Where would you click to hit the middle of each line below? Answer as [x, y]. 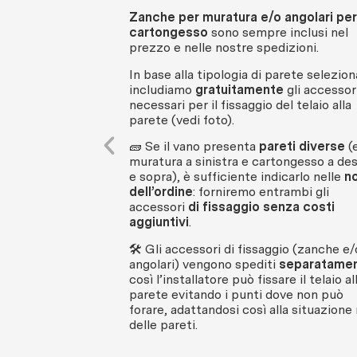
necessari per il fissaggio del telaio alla [240, 104]
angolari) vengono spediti [204, 264]
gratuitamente [239, 89]
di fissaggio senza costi [260, 207]
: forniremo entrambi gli [261, 192]
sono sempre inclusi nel [278, 33]
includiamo [162, 89]
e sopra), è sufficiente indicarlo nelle [237, 177]
